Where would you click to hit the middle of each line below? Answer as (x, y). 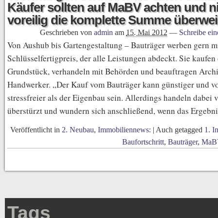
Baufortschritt (143, 142)
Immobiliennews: (124, 130)
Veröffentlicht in (36, 130)
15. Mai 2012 (147, 32)
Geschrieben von (67, 32)
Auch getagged (180, 130)
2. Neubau (78, 130)
